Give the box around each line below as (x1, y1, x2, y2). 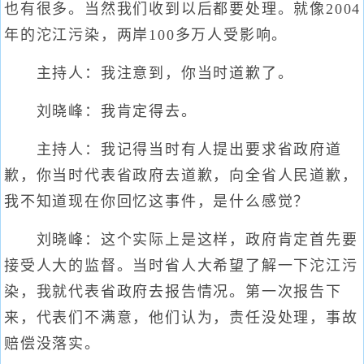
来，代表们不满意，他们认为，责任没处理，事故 (4, 310, 358, 326)
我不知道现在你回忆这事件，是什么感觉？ (4, 193, 310, 210)
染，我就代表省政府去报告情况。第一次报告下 (4, 284, 342, 300)
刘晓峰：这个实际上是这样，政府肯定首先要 (4, 232, 358, 248)
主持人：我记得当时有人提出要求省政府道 (4, 141, 342, 158)
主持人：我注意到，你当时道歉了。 (4, 65, 294, 81)
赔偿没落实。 (4, 336, 101, 352)
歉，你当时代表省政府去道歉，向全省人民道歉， (4, 167, 358, 184)
